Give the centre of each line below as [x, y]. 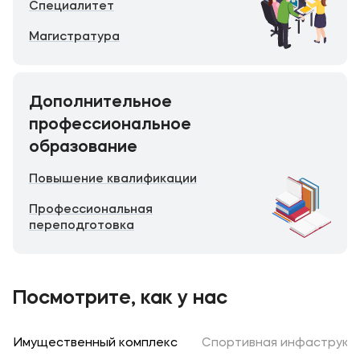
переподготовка [82, 226]
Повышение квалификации [113, 180]
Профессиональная [91, 210]
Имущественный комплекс [96, 344]
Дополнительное [100, 103]
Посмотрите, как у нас [120, 299]
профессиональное [110, 125]
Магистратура [74, 37]
